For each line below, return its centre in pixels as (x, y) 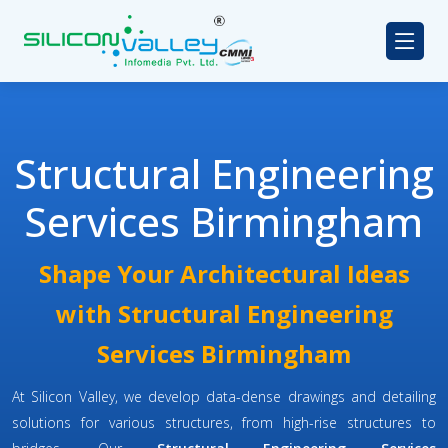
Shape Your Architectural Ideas (224, 274)
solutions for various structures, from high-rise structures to (224, 423)
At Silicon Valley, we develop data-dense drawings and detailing (224, 397)
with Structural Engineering (224, 314)
